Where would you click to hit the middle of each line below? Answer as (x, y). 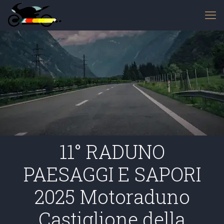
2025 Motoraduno (112, 196)
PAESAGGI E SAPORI (112, 174)
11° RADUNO (112, 151)
